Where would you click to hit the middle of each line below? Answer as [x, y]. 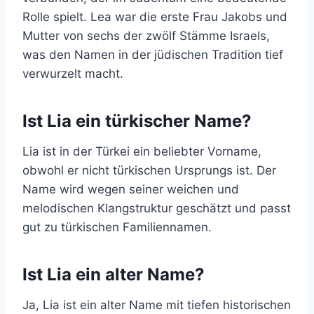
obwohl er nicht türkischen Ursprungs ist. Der [149, 170]
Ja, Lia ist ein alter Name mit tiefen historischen [157, 305]
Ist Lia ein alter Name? [114, 274]
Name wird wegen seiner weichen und [131, 189]
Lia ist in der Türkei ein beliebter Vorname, [142, 151]
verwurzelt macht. [73, 74]
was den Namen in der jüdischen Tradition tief [153, 55]
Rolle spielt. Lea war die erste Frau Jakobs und [155, 17]
